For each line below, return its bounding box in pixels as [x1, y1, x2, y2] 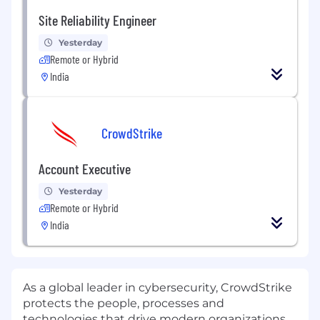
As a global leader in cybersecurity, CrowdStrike [23, 280, 292, 294]
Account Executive [39, 159, 131, 177]
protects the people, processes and [23, 296, 224, 310]
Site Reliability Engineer [39, 11, 156, 29]
